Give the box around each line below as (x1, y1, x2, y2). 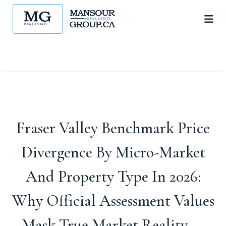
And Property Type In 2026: (25, 166, 201, 186)
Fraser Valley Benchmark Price (16, 118, 210, 138)
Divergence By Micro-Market (21, 142, 205, 162)
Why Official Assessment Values (12, 191, 214, 210)
